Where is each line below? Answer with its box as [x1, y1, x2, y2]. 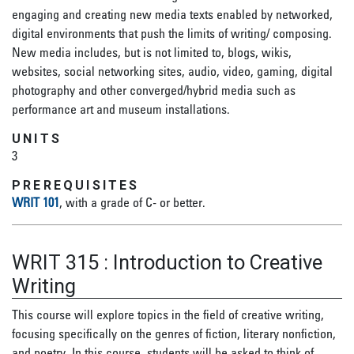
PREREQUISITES [12, 178, 140, 193]
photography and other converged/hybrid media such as [12, 82, 296, 98]
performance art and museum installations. [12, 101, 230, 117]
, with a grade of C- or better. [59, 194, 205, 210]
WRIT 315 [12, 250, 99, 274]
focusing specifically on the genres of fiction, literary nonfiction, [12, 326, 336, 341]
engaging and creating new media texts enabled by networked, [12, 6, 333, 22]
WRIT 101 [12, 194, 59, 210]
